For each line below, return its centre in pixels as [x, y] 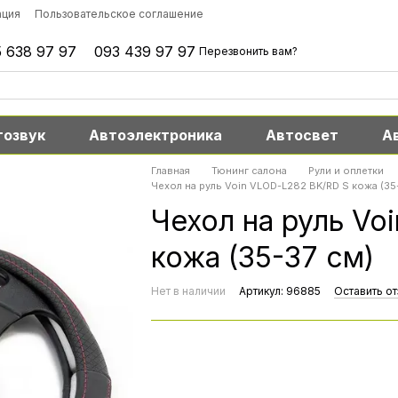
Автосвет [302, 135]
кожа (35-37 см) [262, 257]
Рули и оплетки [346, 171]
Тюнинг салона [249, 171]
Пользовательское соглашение [119, 14]
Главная [170, 171]
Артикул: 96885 [279, 291]
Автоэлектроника [156, 135]
